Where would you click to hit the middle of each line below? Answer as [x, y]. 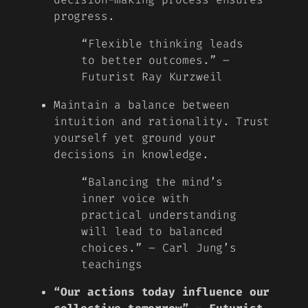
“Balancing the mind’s [152, 181]
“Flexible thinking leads [162, 44]
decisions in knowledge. [131, 154]
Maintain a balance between [142, 104]
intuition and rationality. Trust [162, 121]
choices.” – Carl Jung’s [159, 247]
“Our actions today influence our [162, 292]
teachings [112, 264]
